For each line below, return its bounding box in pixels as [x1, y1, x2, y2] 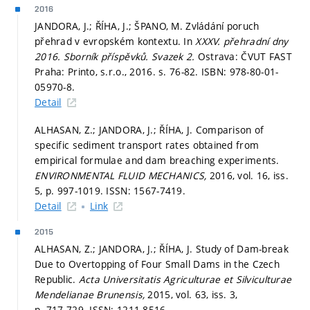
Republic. [35, 272, 79, 286]
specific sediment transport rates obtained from [35, 138, 259, 152]
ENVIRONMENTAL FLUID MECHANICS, [35, 168, 210, 182]
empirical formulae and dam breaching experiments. [35, 153, 280, 167]
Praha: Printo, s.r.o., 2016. [35, 65, 159, 79]
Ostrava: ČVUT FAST [197, 50, 292, 64]
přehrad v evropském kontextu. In [35, 35, 196, 48]
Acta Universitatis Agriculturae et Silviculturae [78, 272, 292, 286]
